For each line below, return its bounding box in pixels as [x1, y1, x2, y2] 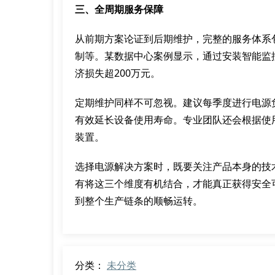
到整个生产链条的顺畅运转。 [75, 194, 203, 207]
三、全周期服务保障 [75, 2, 163, 16]
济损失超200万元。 [75, 66, 160, 80]
